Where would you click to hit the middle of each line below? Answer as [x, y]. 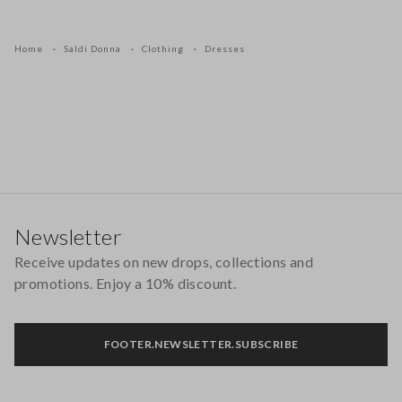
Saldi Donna [94, 48]
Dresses [225, 48]
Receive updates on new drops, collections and [164, 262]
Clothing [164, 48]
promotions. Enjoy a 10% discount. [126, 283]
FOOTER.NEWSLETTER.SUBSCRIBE [201, 344]
